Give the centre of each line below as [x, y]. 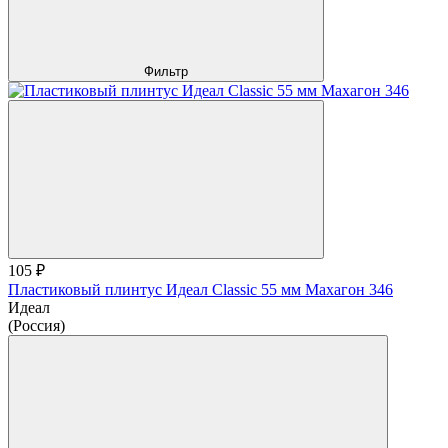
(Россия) [36, 325]
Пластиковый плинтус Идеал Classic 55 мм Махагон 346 [200, 289]
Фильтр [166, 71]
